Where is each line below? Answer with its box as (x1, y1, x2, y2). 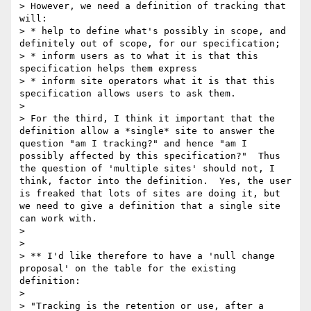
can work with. (19, 213, 97, 224)
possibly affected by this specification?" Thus (19, 151, 280, 162)
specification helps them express (19, 63, 197, 74)
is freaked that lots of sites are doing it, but (19, 188, 280, 199)
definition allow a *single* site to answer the (19, 126, 275, 137)
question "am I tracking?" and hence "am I (19, 138, 247, 149)
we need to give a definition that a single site (19, 201, 280, 212)
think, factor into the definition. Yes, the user (19, 176, 292, 187)
